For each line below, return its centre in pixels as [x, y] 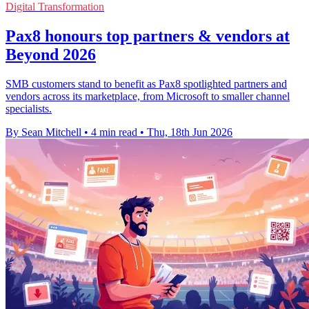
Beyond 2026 [51, 54]
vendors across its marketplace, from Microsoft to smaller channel [148, 96]
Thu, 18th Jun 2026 [190, 132]
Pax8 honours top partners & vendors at [148, 36]
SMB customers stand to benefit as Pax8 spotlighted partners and [146, 83]
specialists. [29, 108]
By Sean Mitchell [43, 132]
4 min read [114, 132]
